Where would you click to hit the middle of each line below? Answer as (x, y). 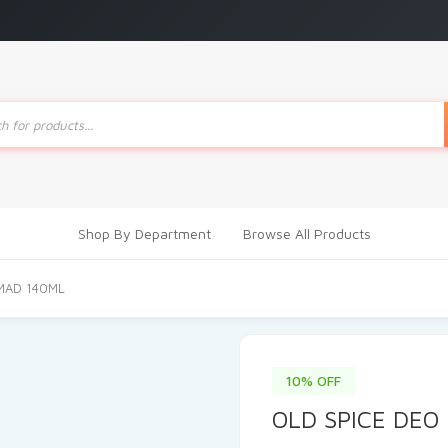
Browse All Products (306, 233)
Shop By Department (144, 233)
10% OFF (313, 380)
